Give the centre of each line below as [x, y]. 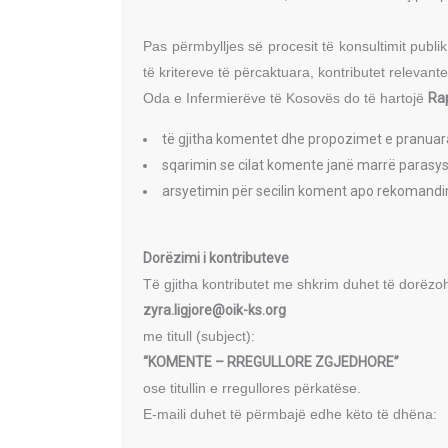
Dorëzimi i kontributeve [216, 258]
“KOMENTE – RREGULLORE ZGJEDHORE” [271, 362]
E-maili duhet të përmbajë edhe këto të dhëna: [290, 414]
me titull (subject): [199, 336]
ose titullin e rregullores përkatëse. [252, 388]
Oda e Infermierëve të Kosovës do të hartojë [285, 98]
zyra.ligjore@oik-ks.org [214, 310]
